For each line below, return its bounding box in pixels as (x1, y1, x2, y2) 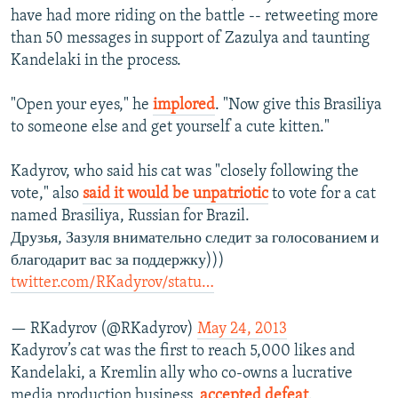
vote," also (11, 186, 83, 203)
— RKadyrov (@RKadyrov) (11, 321, 197, 338)
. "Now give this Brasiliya (215, 97, 382, 115)
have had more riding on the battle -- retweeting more (11, 8, 378, 26)
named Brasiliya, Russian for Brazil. (11, 208, 250, 226)
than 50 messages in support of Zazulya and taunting (11, 30, 370, 48)
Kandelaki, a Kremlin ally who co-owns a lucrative (11, 365, 353, 383)
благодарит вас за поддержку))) (11, 252, 225, 270)
